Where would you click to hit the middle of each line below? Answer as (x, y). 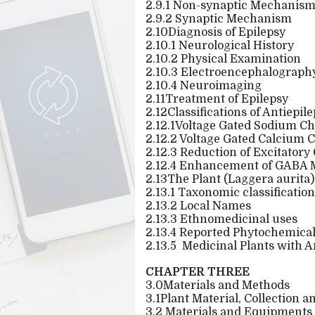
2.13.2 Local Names (198, 206)
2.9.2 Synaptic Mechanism (219, 19)
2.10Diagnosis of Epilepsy (216, 32)
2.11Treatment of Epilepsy (217, 99)
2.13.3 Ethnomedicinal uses (221, 219)
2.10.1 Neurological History (220, 46)
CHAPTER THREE (198, 272)
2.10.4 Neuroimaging (204, 86)
